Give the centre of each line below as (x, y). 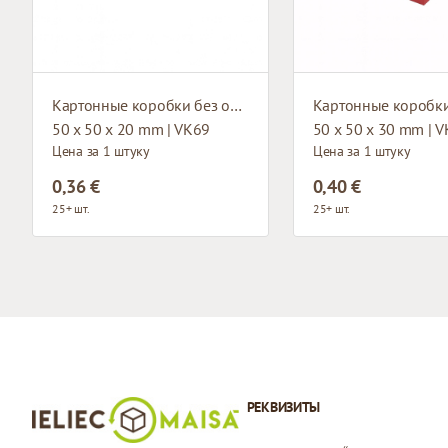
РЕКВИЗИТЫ (283, 406)
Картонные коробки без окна (235, 104)
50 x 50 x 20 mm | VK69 (131, 128)
